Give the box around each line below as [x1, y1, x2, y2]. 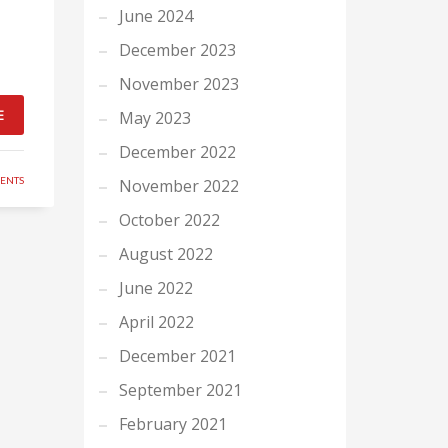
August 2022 [118, 243, 213, 265]
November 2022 [118, 175, 239, 197]
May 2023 [118, 107, 191, 129]
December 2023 [118, 39, 236, 61]
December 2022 [118, 141, 236, 163]
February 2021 [118, 413, 227, 435]
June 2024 [118, 5, 193, 27]
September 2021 [118, 379, 242, 401]
